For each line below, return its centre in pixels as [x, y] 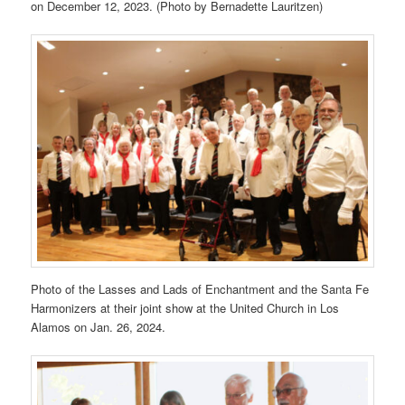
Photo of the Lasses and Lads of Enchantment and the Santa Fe [200, 289]
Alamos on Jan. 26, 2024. [99, 327]
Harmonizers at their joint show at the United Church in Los [185, 308]
